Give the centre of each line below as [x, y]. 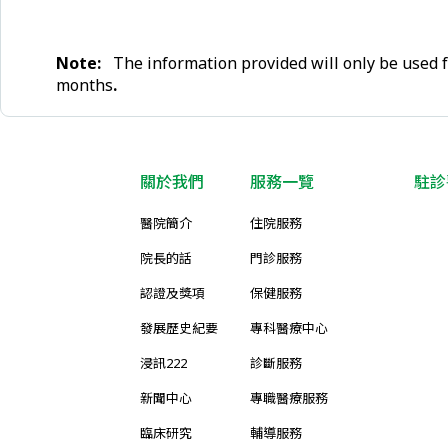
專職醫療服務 [289, 398]
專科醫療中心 [289, 328]
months [84, 85]
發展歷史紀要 [179, 328]
